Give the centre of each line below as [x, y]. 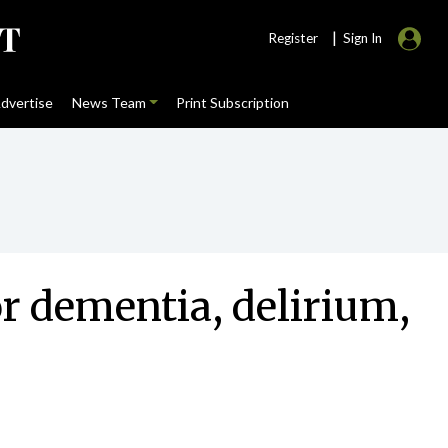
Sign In [362, 38]
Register [293, 38]
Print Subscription [232, 102]
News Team [108, 102]
